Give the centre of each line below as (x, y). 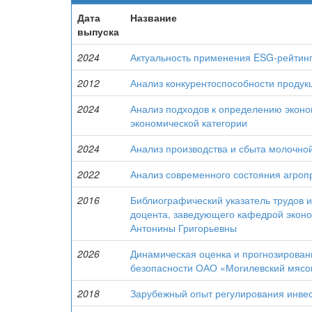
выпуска (98, 31)
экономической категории (189, 123)
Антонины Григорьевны (184, 228)
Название (154, 17)
